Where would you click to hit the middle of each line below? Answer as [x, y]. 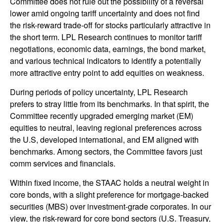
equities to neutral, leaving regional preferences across [106, 128]
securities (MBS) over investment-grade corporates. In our [111, 207]
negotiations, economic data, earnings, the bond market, [108, 49]
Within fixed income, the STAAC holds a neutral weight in [110, 183]
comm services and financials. [63, 164]
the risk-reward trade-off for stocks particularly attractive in [110, 25]
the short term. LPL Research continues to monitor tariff [106, 37]
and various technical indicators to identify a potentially [106, 61]
